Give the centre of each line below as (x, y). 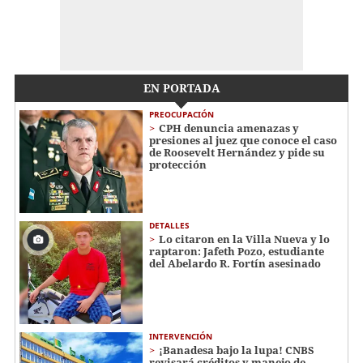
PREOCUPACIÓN (181, 115)
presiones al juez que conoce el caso (243, 141)
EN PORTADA (181, 88)
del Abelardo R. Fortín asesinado (235, 263)
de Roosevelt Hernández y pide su (237, 153)
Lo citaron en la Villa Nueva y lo (244, 239)
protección (178, 165)
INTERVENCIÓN (181, 336)
